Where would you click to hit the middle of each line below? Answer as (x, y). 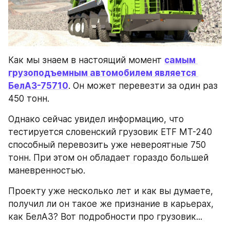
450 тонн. (30, 98)
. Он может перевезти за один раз (143, 85)
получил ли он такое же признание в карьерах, (111, 204)
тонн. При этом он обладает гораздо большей (108, 157)
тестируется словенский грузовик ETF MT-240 (110, 132)
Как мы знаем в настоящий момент (86, 60)
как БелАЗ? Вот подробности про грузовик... (105, 216)
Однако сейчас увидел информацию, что (96, 119)
